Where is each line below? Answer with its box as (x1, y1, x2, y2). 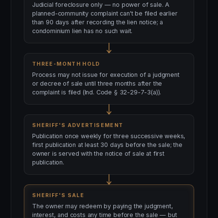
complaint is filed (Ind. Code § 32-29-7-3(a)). (32, 89, 162, 96)
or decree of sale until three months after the (32, 80, 163, 87)
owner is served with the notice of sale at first (32, 150, 164, 157)
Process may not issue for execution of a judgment (32, 71, 180, 78)
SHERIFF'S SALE (32, 192, 85, 199)
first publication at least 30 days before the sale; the (32, 141, 182, 148)
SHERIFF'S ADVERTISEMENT (32, 122, 124, 128)
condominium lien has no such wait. (32, 27, 133, 35)
